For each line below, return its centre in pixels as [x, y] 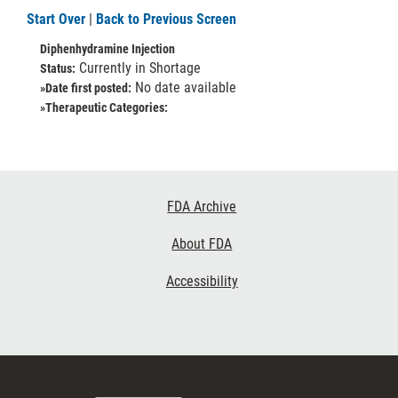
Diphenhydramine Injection [107, 49]
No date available [184, 88]
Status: [58, 68]
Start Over [56, 19]
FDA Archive [202, 207]
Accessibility [202, 281]
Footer [33, 201]
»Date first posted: [86, 88]
